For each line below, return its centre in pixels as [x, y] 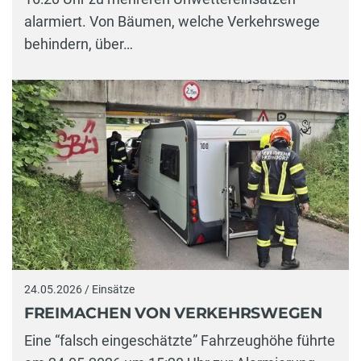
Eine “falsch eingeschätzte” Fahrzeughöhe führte [180, 340]
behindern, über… [79, 44]
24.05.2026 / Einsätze [79, 289]
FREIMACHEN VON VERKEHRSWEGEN [173, 313]
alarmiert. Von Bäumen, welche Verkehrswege [172, 22]
